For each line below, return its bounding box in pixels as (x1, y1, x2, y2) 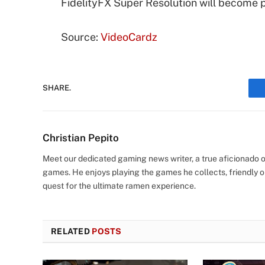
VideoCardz (101, 30, 157, 43)
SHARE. (43, 83, 71, 93)
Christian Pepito (43, 131, 119, 144)
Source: (61, 30, 101, 43)
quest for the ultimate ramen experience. (43, 180, 196, 190)
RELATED (51, 226, 92, 236)
